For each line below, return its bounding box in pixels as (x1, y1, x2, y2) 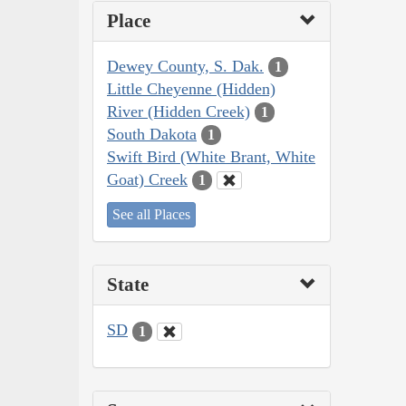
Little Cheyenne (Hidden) (107, 79, 275, 98)
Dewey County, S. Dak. (107, 56, 264, 75)
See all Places (112, 207, 190, 223)
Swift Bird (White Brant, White (107, 147, 315, 166)
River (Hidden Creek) (107, 101, 250, 121)
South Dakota (107, 124, 197, 143)
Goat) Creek (107, 169, 188, 188)
